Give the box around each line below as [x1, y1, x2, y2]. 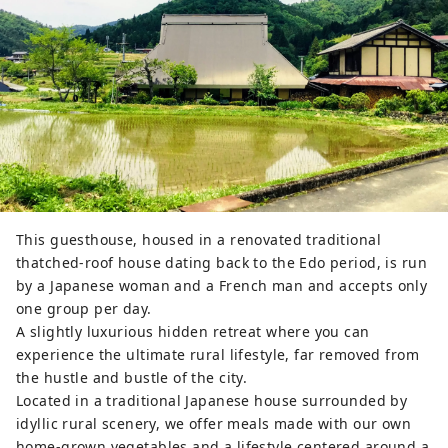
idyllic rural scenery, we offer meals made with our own [16, 414, 412, 434]
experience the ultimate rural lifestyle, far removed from [16, 345, 419, 365]
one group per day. [16, 299, 152, 319]
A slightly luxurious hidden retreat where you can [16, 322, 370, 342]
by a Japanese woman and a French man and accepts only [16, 276, 428, 296]
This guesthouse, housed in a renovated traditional [16, 230, 382, 250]
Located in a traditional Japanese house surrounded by [16, 391, 408, 411]
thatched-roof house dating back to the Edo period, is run [16, 253, 427, 273]
